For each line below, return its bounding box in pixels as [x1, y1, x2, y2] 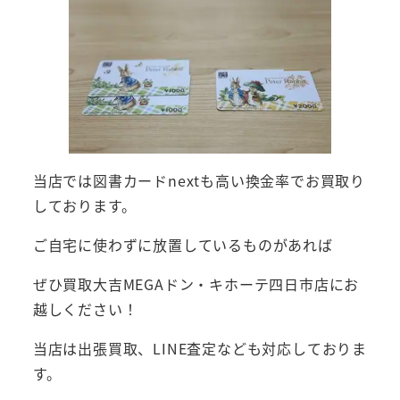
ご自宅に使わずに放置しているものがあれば [32, 234, 333, 256]
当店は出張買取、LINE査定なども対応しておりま [32, 337, 367, 360]
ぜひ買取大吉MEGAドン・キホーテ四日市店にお [32, 273, 360, 296]
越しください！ [32, 298, 138, 321]
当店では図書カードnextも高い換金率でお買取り [32, 170, 365, 192]
